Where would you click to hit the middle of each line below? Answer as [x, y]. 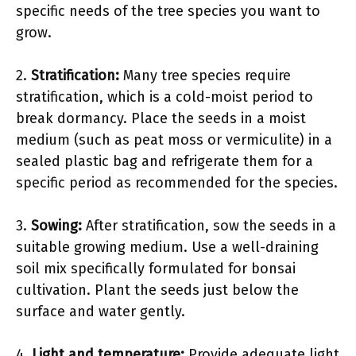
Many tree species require [205, 75]
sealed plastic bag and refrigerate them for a [164, 161]
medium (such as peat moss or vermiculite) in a [174, 140]
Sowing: [56, 226]
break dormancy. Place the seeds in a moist [161, 118]
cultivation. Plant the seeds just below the [157, 290]
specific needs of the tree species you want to [168, 11]
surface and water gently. [101, 311]
